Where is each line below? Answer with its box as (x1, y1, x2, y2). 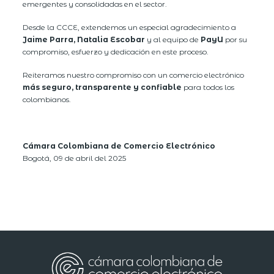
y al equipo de (145, 34, 201, 44)
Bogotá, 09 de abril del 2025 (23, 153, 127, 163)
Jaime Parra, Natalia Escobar (23, 34, 146, 44)
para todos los (182, 82, 235, 92)
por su (223, 34, 248, 44)
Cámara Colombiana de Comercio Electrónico (23, 141, 216, 150)
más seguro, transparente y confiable (23, 82, 182, 92)
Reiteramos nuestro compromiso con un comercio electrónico (23, 70, 245, 80)
